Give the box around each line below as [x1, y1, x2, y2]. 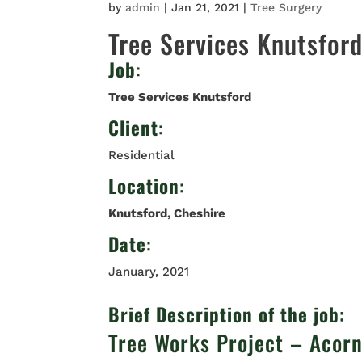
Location [108, 171, 180, 200]
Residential [108, 147, 175, 162]
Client [108, 113, 159, 141]
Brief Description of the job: [108, 300, 351, 328]
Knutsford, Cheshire [108, 205, 226, 221]
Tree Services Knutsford [108, 89, 252, 104]
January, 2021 [108, 263, 190, 279]
